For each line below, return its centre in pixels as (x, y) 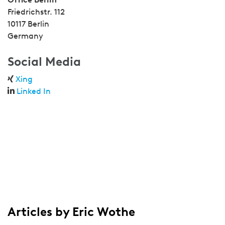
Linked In (34, 91)
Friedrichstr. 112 (36, 12)
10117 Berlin (28, 24)
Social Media (44, 62)
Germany (25, 36)
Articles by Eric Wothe (71, 212)
